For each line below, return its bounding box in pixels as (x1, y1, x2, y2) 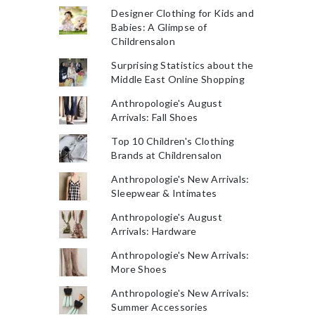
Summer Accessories (111, 301, 208, 313)
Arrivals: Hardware (111, 225, 197, 237)
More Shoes (111, 263, 167, 275)
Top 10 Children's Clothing (111, 135, 235, 147)
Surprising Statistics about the (111, 59, 254, 71)
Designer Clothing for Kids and (111, 7, 254, 19)
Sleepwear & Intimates (111, 187, 217, 199)
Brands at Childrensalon (111, 149, 222, 161)
